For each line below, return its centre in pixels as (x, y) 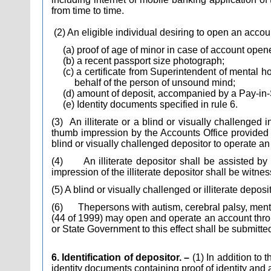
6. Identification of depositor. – (122, 257)
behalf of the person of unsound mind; (155, 83)
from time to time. (88, 11)
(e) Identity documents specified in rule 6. (150, 104)
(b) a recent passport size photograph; (143, 61)
